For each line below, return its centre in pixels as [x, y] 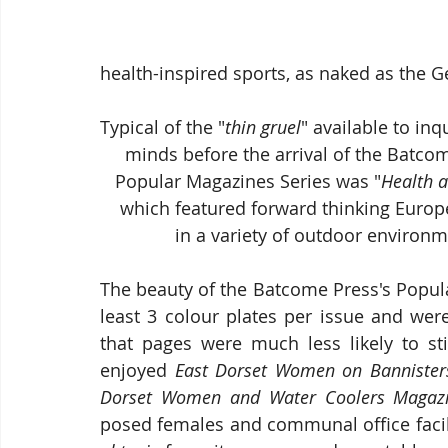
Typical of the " [162, 127]
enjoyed [137, 370]
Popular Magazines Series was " [248, 181]
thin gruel [263, 127]
